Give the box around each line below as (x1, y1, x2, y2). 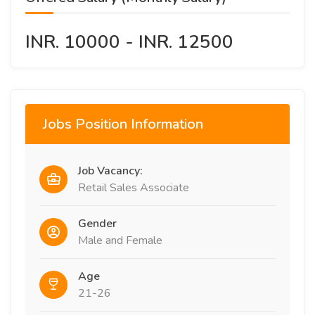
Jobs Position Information (43, 115, 203, 134)
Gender (78, 216, 117, 231)
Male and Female (78, 233, 162, 248)
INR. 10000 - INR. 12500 (25, 30, 233, 54)
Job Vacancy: (78, 163, 143, 179)
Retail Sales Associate (78, 180, 189, 195)
